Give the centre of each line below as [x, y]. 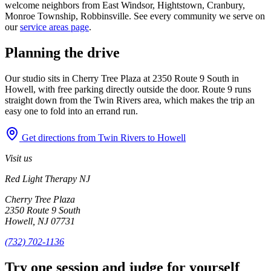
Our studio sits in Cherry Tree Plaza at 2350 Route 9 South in [122, 78]
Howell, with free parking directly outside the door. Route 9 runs [128, 89]
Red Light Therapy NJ [47, 178]
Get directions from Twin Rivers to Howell [103, 137]
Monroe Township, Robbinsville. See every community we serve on [135, 16]
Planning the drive [62, 52]
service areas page [54, 27]
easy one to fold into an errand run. [71, 111]
